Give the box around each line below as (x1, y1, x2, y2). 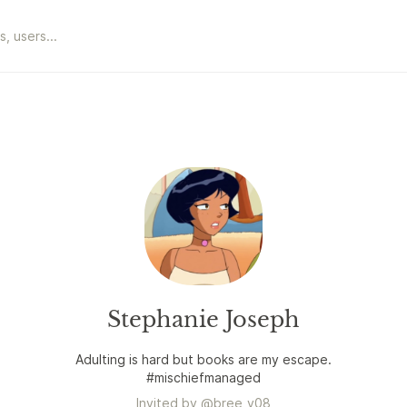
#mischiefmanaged (146, 370, 261, 385)
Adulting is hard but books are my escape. (75, 352, 332, 367)
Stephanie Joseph (107, 306, 300, 333)
